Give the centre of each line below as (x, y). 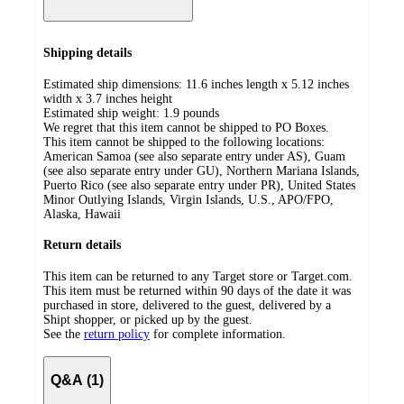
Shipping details (87, 53)
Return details (82, 245)
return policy (117, 334)
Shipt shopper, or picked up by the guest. (148, 319)
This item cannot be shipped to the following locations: (184, 142)
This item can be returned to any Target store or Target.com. (198, 276)
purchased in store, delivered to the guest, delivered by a (187, 305)
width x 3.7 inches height (108, 98)
